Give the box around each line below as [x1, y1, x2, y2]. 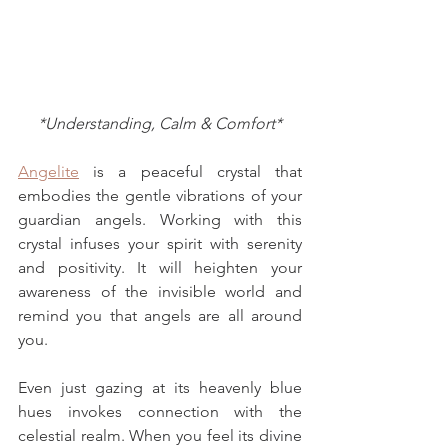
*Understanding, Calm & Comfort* [38, 113, 282, 133]
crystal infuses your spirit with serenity [18, 233, 302, 253]
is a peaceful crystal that [79, 161, 302, 181]
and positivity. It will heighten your [18, 257, 302, 277]
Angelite [18, 161, 79, 181]
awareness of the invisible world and [18, 281, 302, 301]
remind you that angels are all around [18, 305, 302, 325]
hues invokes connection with [18, 401, 279, 421]
